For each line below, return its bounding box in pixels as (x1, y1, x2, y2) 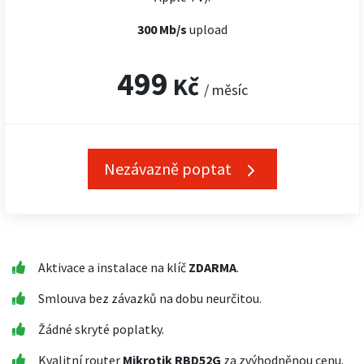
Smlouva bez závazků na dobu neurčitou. (38, 290, 262, 306)
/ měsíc (203, 80, 248, 99)
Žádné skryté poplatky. (38, 321, 164, 337)
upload (188, 21, 227, 37)
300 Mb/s (136, 21, 189, 37)
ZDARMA (188, 259, 236, 275)
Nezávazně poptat (103, 158, 235, 179)
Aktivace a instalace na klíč (38, 259, 188, 275)
